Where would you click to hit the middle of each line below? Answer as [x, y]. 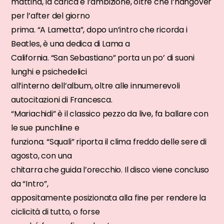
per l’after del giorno [50, 16]
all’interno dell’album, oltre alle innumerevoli [95, 86]
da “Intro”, [30, 184]
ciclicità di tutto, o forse [55, 212]
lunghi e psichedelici [49, 72]
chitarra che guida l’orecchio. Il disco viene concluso [110, 170]
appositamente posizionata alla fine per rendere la [108, 198]
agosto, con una [42, 156]
